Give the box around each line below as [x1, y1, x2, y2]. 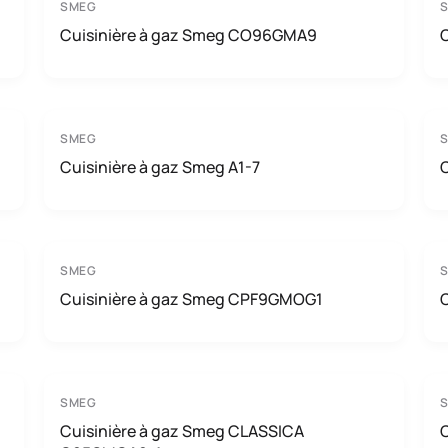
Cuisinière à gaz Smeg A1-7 [60, 156, 260, 178]
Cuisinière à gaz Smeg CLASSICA [60, 420, 304, 442]
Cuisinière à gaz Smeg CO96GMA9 [60, 24, 317, 46]
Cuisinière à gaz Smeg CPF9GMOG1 [60, 288, 323, 310]
